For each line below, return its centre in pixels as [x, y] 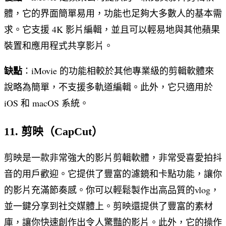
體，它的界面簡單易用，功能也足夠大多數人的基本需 [113, 13]
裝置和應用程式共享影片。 [59, 45]
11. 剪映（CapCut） [53, 131]
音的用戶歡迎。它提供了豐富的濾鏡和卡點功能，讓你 [113, 173]
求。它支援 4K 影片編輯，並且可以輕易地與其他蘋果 [112, 29]
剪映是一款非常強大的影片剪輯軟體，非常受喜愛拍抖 [113, 157]
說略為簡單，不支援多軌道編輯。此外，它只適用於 [108, 87]
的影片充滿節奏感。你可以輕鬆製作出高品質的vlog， [112, 189]
